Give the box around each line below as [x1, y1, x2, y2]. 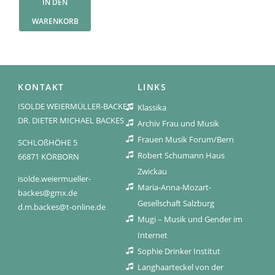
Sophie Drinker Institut [137, 246, 220, 257]
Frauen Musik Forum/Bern [137, 134, 234, 145]
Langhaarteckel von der [137, 261, 223, 273]
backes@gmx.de [18, 187, 78, 199]
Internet [137, 230, 168, 241]
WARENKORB [31, 15, 79, 26]
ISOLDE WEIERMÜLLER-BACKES [18, 101, 132, 112]
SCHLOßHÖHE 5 [18, 137, 78, 149]
